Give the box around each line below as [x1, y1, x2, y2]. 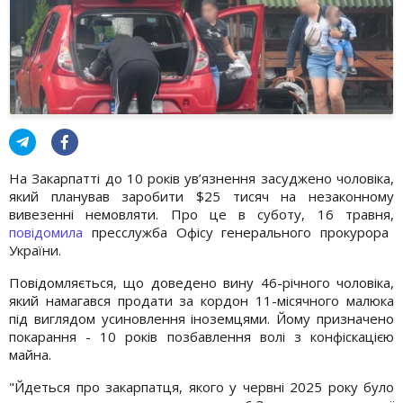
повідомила [9, 222, 83, 241]
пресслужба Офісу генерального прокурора [83, 222, 390, 241]
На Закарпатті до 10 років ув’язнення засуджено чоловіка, [9, 168, 394, 187]
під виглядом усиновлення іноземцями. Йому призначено [9, 309, 394, 327]
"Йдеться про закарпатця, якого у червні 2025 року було [9, 377, 394, 396]
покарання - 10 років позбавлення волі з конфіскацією [9, 327, 394, 345]
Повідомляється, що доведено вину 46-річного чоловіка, [9, 273, 394, 291]
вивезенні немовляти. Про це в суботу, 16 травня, [9, 204, 394, 223]
